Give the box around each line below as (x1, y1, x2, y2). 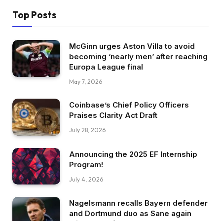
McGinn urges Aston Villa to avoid (69, 41, 195, 51)
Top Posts (12, 9, 56, 21)
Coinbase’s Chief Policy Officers (69, 100, 189, 110)
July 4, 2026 (69, 175, 103, 183)
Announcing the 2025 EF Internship (69, 149, 197, 159)
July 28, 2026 (69, 126, 106, 134)
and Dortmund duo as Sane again (69, 209, 191, 219)
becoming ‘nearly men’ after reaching (69, 52, 208, 62)
